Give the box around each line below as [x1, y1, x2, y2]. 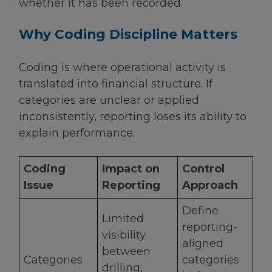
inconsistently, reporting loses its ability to [19, 110, 246, 124]
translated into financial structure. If [19, 77, 212, 91]
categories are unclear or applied [19, 93, 199, 107]
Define [182, 203, 219, 217]
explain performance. [19, 126, 135, 140]
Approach [182, 178, 238, 192]
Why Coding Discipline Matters [19, 26, 237, 42]
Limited [102, 211, 144, 225]
